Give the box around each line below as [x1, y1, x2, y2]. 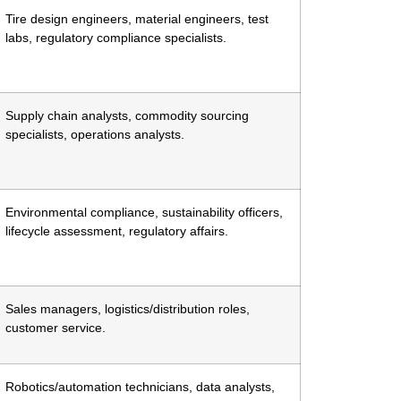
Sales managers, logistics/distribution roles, [5, 302, 250, 317]
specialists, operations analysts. [5, 127, 184, 142]
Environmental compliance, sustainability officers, [5, 205, 283, 220]
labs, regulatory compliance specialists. [5, 30, 226, 46]
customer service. [5, 320, 106, 336]
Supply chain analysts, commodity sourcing [5, 108, 249, 124]
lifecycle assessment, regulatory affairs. [5, 224, 228, 239]
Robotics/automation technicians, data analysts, [5, 380, 275, 395]
